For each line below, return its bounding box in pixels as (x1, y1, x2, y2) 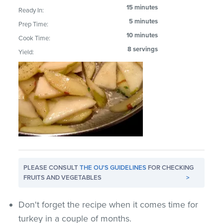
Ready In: (18, 6, 44, 14)
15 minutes (126, 3, 158, 11)
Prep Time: (18, 20, 49, 28)
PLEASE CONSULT (23, 163, 80, 172)
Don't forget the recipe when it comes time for (18, 199, 199, 210)
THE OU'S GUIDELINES (80, 163, 147, 172)
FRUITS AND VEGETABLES (23, 173, 102, 182)
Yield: (18, 48, 34, 56)
